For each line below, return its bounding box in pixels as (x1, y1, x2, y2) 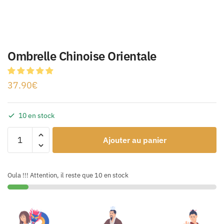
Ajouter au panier (102, 135, 166, 145)
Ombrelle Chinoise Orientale (7, 48, 156, 64)
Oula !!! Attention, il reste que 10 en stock (7, 171, 128, 179)
